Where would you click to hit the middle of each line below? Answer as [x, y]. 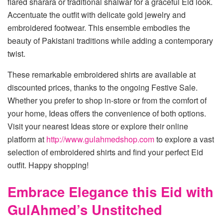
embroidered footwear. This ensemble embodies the [99, 27]
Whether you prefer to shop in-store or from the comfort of [107, 100]
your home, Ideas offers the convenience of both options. [107, 113]
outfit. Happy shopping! [48, 165]
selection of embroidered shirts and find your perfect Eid [105, 152]
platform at [27, 139]
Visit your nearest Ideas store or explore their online [98, 126]
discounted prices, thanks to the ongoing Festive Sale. [103, 87]
